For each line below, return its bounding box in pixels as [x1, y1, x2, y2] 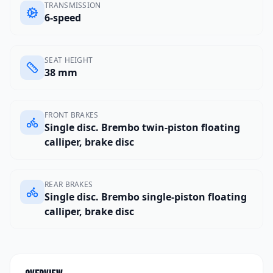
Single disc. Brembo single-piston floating [44, 190, 247, 204]
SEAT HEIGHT [44, 54, 93, 65]
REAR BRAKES [44, 179, 93, 190]
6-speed [44, 10, 81, 24]
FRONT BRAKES [44, 109, 99, 120]
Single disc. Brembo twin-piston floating [44, 120, 240, 134]
